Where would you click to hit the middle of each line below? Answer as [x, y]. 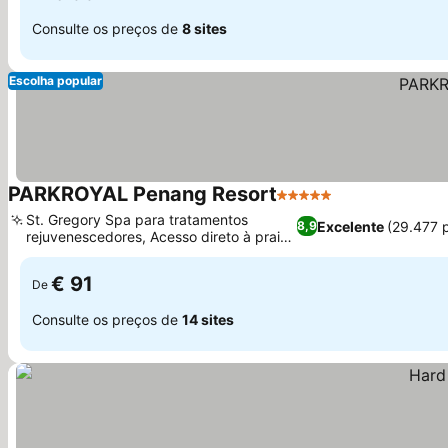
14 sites [208, 319]
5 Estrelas [313, 205]
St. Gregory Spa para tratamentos [137, 219]
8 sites [204, 28]
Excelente [350, 226]
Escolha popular [55, 80]
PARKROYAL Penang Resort [142, 194]
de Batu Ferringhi [81, 253]
